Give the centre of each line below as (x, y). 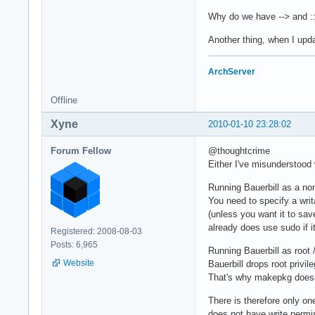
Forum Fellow (81, 150)
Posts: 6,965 (74, 244)
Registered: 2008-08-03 (96, 231)
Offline (64, 100)
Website (79, 263)
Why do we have (243, 16)
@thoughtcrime (239, 150)
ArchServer (232, 71)
